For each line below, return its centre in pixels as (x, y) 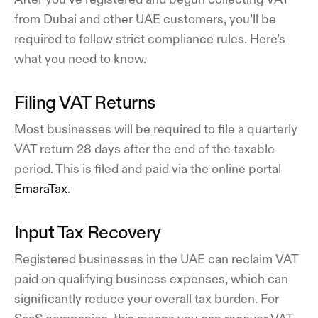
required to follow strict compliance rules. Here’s (150, 39)
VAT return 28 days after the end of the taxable (144, 149)
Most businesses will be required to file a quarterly (156, 129)
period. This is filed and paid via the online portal (148, 169)
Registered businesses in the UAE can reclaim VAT (156, 259)
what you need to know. (80, 59)
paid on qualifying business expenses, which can (151, 279)
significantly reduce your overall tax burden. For (147, 298)
